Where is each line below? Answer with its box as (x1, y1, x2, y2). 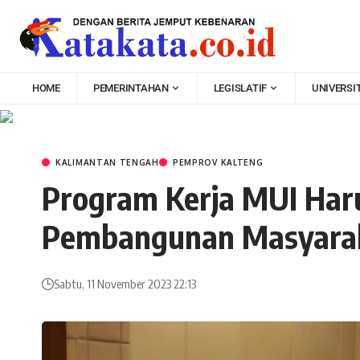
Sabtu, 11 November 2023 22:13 (54, 276, 196, 292)
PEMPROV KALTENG (172, 157, 264, 167)
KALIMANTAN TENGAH (55, 157, 159, 167)
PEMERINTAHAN (92, 82, 169, 95)
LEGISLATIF (213, 82, 268, 95)
